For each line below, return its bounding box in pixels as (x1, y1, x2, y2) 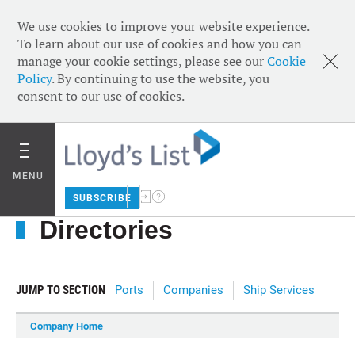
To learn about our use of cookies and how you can (17, 35, 302, 52)
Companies (163, 283, 223, 297)
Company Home (30, 320, 103, 332)
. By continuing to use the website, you (52, 70, 269, 87)
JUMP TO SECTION (16, 283, 105, 297)
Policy (17, 70, 52, 87)
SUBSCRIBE (73, 192, 132, 204)
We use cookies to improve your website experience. (17, 17, 309, 35)
